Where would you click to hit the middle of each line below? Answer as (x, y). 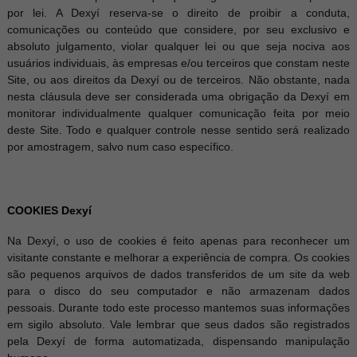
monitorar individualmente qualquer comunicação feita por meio (178, 113)
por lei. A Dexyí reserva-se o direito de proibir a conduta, (178, 13)
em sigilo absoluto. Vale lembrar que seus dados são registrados (178, 324)
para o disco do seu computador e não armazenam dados (178, 291)
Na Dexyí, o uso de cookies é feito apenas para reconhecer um (178, 241)
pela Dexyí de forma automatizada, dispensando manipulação (178, 341)
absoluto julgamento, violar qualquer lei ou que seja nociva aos (178, 46)
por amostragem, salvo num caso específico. (120, 147)
